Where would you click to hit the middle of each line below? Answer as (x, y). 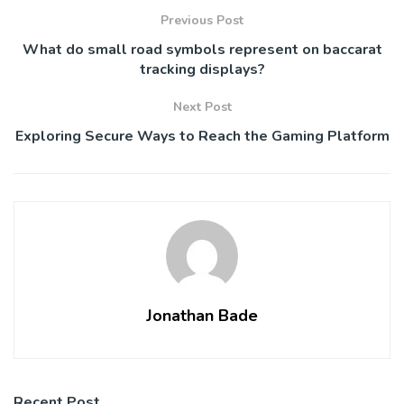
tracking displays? (202, 69)
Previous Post (202, 20)
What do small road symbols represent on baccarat (202, 49)
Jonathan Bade (202, 315)
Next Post (202, 106)
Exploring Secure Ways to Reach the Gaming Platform (202, 136)
